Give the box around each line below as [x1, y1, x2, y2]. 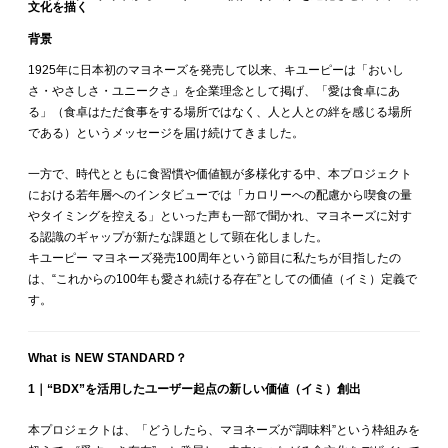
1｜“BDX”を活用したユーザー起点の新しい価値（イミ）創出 [28, 382, 361, 396]
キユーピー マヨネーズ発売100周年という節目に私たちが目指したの [28, 251, 401, 265]
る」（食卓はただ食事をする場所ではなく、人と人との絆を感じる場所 [28, 105, 412, 119]
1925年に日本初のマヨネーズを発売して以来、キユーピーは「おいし [28, 63, 404, 77]
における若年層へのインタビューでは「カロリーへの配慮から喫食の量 [28, 188, 412, 202]
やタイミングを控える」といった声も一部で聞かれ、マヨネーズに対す [28, 209, 412, 223]
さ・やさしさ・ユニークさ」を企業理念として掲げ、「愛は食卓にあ [28, 84, 400, 98]
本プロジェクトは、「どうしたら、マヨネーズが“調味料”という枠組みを [28, 423, 420, 437]
